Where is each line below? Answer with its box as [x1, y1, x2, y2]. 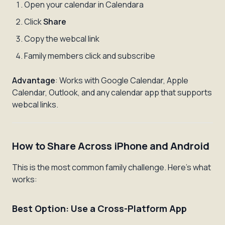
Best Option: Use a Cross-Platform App [12, 202, 187, 214]
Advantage [12, 75, 55, 86]
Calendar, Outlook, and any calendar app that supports [12, 87, 212, 98]
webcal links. [12, 99, 58, 110]
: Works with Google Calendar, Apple [55, 75, 188, 86]
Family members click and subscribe [24, 50, 155, 61]
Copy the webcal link [24, 33, 99, 44]
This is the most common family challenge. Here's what [12, 162, 211, 173]
